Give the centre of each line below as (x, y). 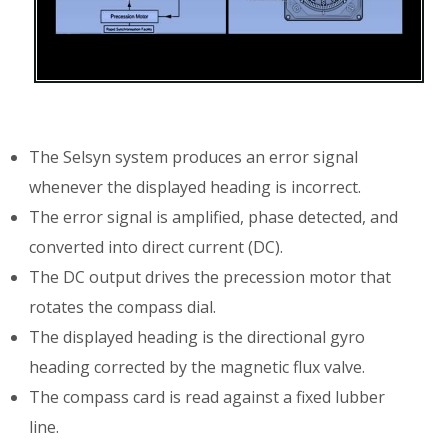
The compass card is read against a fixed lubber (207, 397)
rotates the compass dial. (123, 307)
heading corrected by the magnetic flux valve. (197, 367)
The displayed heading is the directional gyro (197, 337)
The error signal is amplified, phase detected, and (214, 217)
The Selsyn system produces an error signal (194, 157)
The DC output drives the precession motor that (210, 277)
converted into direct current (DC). (156, 247)
